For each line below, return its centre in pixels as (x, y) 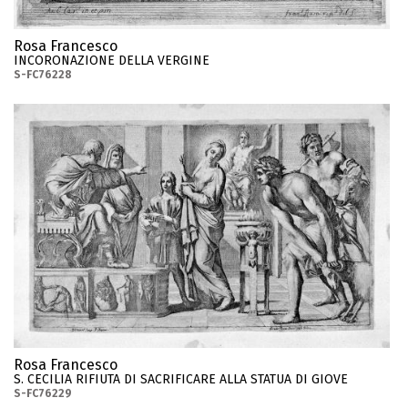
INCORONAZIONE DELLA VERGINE (112, 61)
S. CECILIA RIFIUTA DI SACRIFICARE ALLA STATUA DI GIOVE (181, 379)
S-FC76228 (43, 75)
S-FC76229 (43, 393)
